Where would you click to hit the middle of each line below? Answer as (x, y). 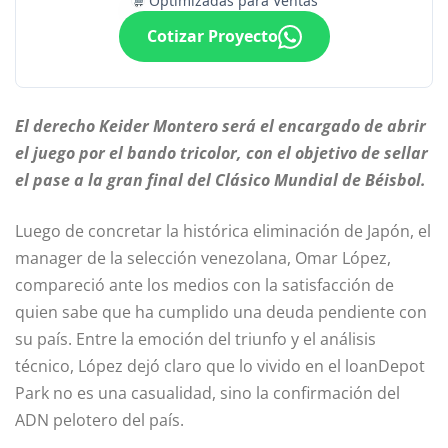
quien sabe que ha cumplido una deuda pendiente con (221, 312)
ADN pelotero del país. (99, 420)
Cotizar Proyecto (212, 36)
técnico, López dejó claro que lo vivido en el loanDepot (220, 366)
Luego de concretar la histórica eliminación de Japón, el (223, 231)
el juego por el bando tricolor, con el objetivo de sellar (221, 153)
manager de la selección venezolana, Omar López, (203, 258)
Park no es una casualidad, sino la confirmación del (207, 393)
